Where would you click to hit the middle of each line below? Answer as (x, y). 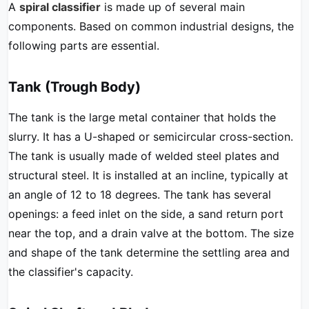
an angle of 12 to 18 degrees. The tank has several (140, 195)
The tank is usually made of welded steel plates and (144, 156)
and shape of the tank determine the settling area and (149, 252)
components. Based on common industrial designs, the (151, 26)
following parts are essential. (84, 46)
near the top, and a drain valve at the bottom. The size (151, 233)
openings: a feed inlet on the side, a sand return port (146, 214)
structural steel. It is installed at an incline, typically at (148, 175)
